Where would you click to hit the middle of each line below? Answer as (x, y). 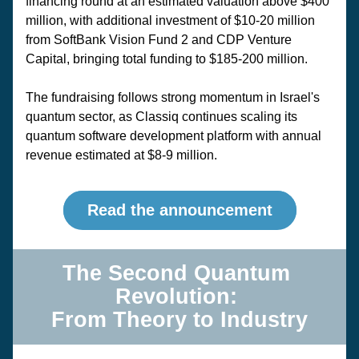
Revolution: (179, 296)
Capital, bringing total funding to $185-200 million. (168, 59)
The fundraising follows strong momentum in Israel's (173, 97)
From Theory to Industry (179, 320)
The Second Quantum (176, 273)
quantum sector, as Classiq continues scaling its (161, 117)
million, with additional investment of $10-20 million (170, 20)
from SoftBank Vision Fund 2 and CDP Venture (159, 40)
